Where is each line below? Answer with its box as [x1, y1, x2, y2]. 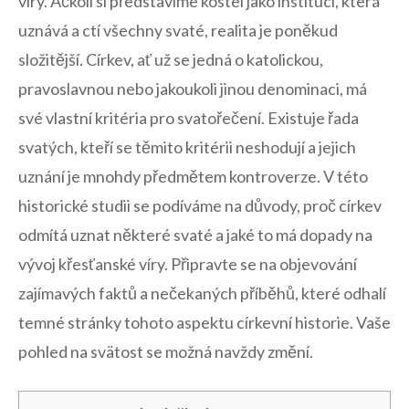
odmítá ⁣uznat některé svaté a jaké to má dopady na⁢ [18, 225, 372, 246]
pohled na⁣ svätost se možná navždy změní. [18, 341, 313, 362]
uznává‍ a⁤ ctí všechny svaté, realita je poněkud [18, 20, 338, 41]
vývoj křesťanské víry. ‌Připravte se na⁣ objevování [18, 254, 357, 275]
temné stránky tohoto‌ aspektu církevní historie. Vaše [18, 312, 391, 333]
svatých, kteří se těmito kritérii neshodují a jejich [18, 137, 356, 158]
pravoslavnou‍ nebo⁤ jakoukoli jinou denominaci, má [18, 79, 367, 100]
